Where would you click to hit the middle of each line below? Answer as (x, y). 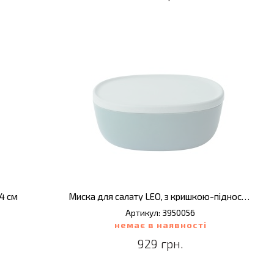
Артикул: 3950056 (161, 213)
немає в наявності (160, 225)
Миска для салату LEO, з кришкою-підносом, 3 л (245, 196)
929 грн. (160, 243)
